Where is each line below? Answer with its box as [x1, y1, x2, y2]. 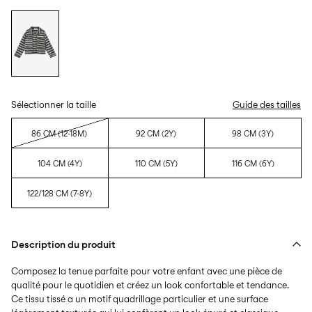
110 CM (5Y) [134, 158, 178, 169]
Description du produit [11, 237, 116, 250]
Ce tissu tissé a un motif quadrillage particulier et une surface [11, 292, 268, 304]
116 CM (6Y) [231, 158, 274, 169]
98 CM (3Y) [232, 128, 274, 139]
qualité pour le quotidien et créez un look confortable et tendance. [11, 279, 289, 290]
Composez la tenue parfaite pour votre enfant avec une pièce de [11, 265, 282, 276]
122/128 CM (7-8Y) [27, 188, 93, 198]
